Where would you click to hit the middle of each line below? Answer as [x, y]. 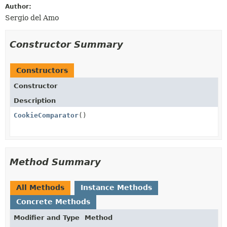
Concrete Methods [53, 201]
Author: [18, 6]
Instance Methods [116, 187]
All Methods [40, 187]
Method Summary [55, 162]
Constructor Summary [66, 44]
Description [35, 100]
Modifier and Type [47, 217]
